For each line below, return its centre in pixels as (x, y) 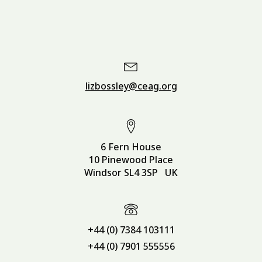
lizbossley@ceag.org (131, 86)
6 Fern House (131, 147)
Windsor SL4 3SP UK (131, 173)
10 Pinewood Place (131, 160)
